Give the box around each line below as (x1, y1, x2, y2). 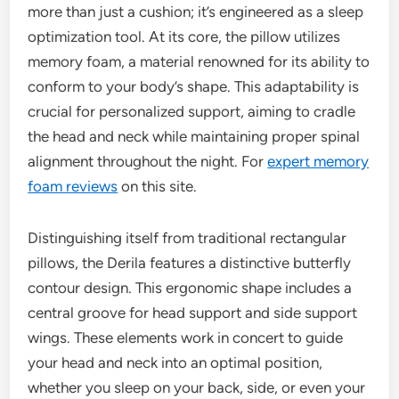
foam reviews (28, 176, 118, 195)
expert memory (267, 151, 370, 170)
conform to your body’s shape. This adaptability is (28, 77, 360, 95)
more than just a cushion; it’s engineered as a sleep (28, 2, 364, 20)
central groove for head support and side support (28, 303, 358, 322)
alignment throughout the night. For (28, 151, 268, 170)
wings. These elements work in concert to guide (28, 328, 344, 346)
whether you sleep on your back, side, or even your (28, 378, 366, 396)
